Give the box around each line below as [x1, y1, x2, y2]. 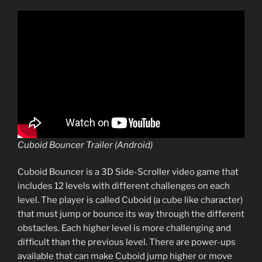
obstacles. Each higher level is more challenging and [18, 223, 231, 234]
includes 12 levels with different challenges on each [18, 181, 230, 192]
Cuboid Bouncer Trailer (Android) [18, 139, 153, 150]
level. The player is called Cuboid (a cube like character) [18, 195, 243, 206]
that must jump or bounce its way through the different [18, 209, 244, 220]
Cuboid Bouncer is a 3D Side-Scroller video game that [18, 167, 239, 178]
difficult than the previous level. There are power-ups [18, 237, 236, 248]
